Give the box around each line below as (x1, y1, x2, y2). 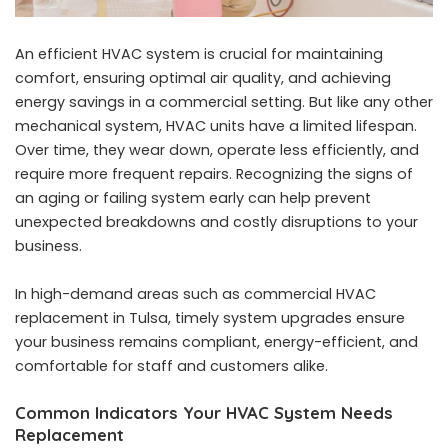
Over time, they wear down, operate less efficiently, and (15, 140, 419, 161)
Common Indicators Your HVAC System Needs (15, 402, 393, 424)
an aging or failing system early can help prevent (15, 188, 371, 209)
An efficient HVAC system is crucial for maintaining (15, 44, 383, 65)
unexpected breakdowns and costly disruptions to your (15, 212, 418, 233)
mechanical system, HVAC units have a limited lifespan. (15, 116, 417, 137)
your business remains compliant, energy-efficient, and (15, 332, 418, 353)
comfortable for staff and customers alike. (15, 356, 328, 377)
